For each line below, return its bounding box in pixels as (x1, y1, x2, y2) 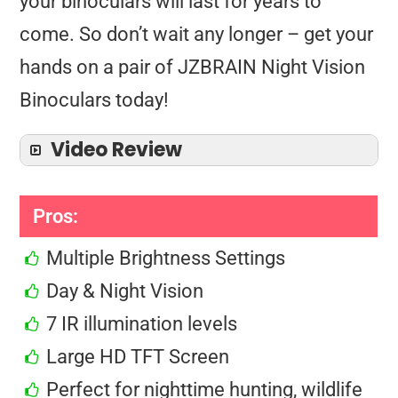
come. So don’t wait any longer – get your (20, 22, 374, 45)
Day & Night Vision (46, 279, 204, 302)
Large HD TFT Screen (46, 345, 230, 368)
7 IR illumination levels (46, 312, 238, 335)
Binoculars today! (20, 88, 170, 111)
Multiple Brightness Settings (46, 246, 286, 269)
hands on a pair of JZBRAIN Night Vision (20, 55, 366, 78)
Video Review (51, 135, 183, 163)
